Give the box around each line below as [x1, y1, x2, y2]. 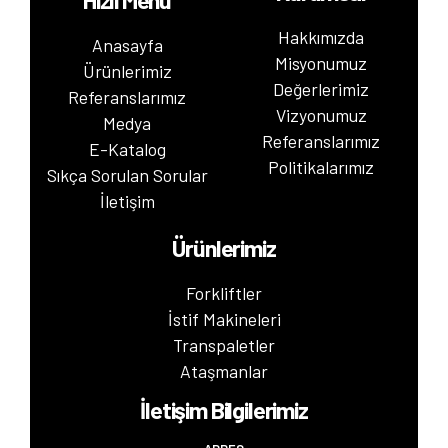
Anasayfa [91, 33, 163, 56]
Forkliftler [186, 281, 262, 304]
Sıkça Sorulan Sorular [46, 163, 208, 186]
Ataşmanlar [180, 359, 268, 382]
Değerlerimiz [273, 77, 369, 100]
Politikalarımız [268, 155, 374, 178]
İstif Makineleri [167, 307, 281, 330]
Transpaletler [173, 333, 275, 356]
